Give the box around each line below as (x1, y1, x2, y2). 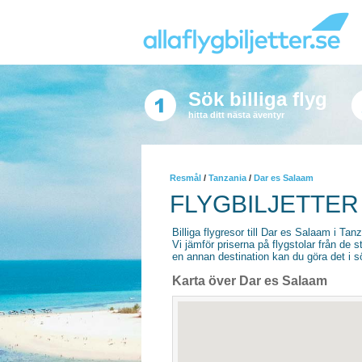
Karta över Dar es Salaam (172, 274, 327, 288)
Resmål (170, 173, 201, 183)
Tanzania (208, 173, 246, 183)
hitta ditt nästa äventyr (187, 110, 284, 120)
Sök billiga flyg (187, 88, 327, 110)
